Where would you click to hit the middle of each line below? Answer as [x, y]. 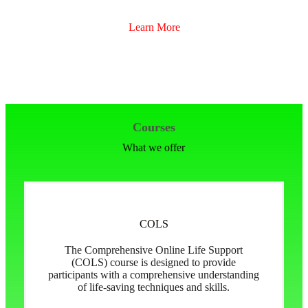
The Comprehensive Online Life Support [154, 250]
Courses [154, 127]
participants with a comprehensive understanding [154, 274]
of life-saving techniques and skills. [154, 287]
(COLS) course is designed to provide [154, 262]
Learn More [154, 27]
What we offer [154, 147]
